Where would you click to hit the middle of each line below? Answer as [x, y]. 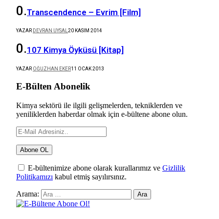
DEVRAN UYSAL [50, 31]
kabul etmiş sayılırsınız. [90, 177]
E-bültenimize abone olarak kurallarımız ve [94, 168]
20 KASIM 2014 [85, 31]
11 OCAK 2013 [88, 68]
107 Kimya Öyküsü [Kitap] [75, 50]
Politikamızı [34, 177]
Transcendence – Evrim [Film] [84, 12]
